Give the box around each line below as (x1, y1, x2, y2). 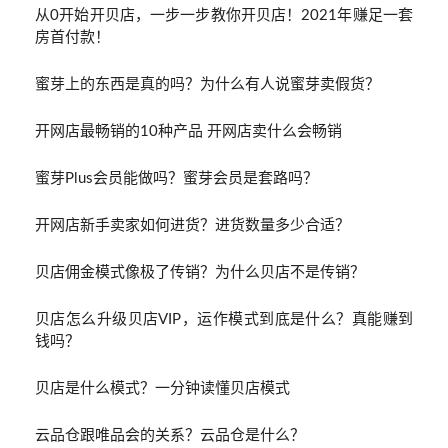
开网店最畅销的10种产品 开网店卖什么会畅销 (35, 123, 342, 139)
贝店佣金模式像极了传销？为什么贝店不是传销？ (35, 264, 365, 280)
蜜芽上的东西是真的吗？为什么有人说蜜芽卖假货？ (35, 76, 380, 92)
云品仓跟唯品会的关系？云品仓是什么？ (35, 427, 305, 443)
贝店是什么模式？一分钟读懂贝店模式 (35, 380, 290, 396)
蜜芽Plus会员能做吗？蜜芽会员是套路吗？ (35, 170, 318, 186)
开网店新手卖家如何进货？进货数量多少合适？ (35, 217, 350, 233)
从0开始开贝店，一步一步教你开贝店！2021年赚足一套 (35, 7, 413, 23)
